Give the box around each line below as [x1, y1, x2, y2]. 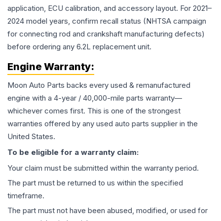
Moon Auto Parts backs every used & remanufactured [7, 80, 190, 90]
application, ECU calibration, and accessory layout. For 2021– [7, 3, 212, 13]
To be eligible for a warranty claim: [7, 147, 139, 157]
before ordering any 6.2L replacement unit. [7, 42, 151, 51]
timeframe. [7, 191, 44, 200]
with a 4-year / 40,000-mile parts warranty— [30, 93, 182, 103]
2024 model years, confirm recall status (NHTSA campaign [7, 16, 206, 26]
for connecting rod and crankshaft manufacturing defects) [7, 29, 205, 38]
